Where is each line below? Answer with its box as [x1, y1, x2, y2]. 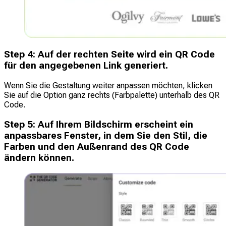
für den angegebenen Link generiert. [4, 60, 168, 72]
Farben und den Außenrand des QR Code [4, 141, 189, 152]
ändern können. [4, 152, 74, 163]
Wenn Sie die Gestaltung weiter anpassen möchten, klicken [4, 81, 212, 91]
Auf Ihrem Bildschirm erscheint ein [38, 119, 193, 130]
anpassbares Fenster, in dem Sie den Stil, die [4, 130, 207, 141]
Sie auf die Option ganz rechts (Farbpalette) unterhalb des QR [4, 90, 219, 100]
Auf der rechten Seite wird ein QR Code [38, 49, 215, 61]
